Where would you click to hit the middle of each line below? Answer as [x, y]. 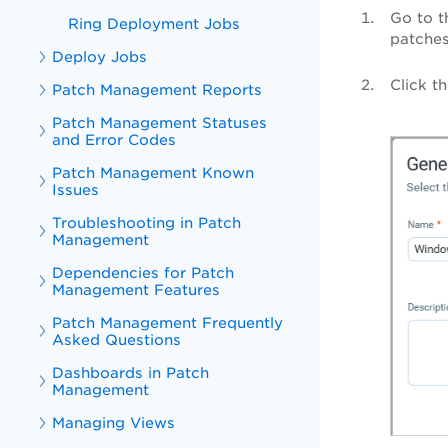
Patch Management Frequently [168, 322]
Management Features [136, 289]
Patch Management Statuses [160, 122]
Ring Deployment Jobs [154, 23]
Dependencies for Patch [143, 272]
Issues [76, 189]
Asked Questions [117, 339]
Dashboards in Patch [131, 372]
